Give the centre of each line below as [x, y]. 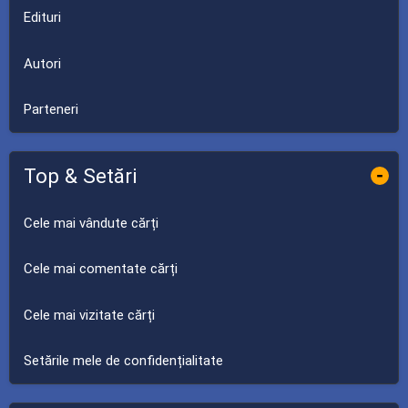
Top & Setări [81, 176]
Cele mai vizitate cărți [89, 315]
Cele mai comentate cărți [101, 269]
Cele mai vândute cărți [91, 223]
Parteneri [51, 109]
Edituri [42, 17]
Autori [42, 63]
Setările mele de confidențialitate [123, 361]
